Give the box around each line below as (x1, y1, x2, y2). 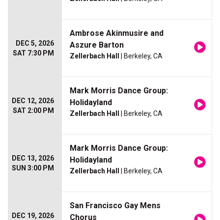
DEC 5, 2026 (16, 39, 54, 48)
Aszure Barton (70, 40, 124, 50)
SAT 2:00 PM (13, 107, 54, 115)
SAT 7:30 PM (13, 49, 54, 57)
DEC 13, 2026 (12, 154, 54, 163)
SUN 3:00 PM (12, 164, 54, 172)
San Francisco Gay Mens (70, 201, 161, 211)
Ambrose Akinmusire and (70, 28, 164, 38)
